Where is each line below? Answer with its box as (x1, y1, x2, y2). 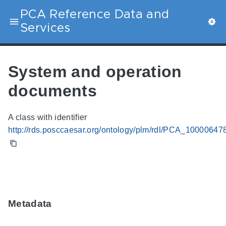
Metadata (8, 198, 52, 209)
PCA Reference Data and (20, 9, 169, 21)
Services (20, 22, 71, 34)
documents (8, 81, 97, 100)
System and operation (8, 62, 182, 81)
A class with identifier (8, 113, 87, 122)
